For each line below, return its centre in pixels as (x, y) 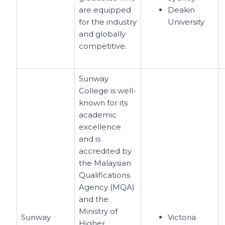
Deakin (182, 10)
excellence (100, 127)
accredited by (105, 151)
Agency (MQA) (107, 187)
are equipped (105, 10)
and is (90, 139)
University (186, 22)
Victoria (182, 217)
